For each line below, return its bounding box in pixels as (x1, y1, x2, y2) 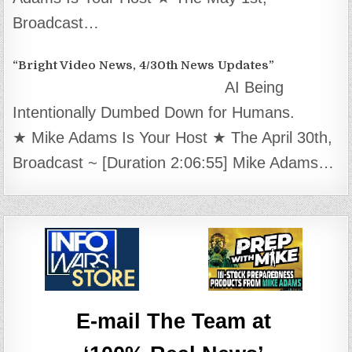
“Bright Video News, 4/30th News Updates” (13, 57, 275, 72)
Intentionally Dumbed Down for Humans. (13, 103, 295, 121)
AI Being (225, 78, 284, 96)
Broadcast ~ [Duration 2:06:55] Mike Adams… (13, 153, 335, 171)
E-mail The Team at (76, 309, 272, 333)
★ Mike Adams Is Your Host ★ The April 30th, (13, 128, 333, 146)
